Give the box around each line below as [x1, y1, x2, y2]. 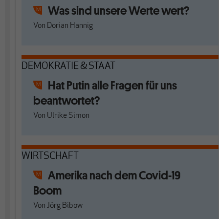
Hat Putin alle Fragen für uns [48, 78, 177, 93]
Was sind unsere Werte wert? [48, 3, 189, 18]
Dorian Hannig [47, 22, 93, 30]
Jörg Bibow [47, 202, 83, 210]
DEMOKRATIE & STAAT [22, 62, 115, 71]
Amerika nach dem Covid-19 [48, 168, 180, 183]
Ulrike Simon [47, 112, 89, 120]
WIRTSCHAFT [22, 152, 79, 161]
